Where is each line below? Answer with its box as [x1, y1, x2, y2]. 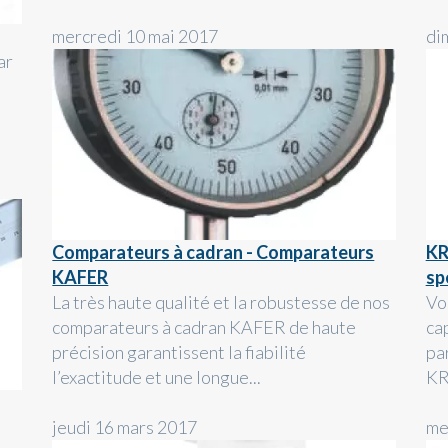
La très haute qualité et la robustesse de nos [52, 290, 391, 313]
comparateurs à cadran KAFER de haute [52, 315, 357, 338]
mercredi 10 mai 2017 [52, 24, 219, 47]
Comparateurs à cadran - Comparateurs [52, 240, 375, 263]
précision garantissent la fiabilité [52, 340, 307, 363]
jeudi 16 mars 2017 [52, 415, 198, 438]
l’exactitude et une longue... [52, 365, 262, 388]
